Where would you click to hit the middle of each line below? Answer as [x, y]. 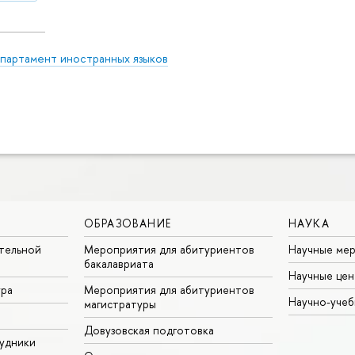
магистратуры [120, 303]
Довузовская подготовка [149, 330]
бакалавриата [119, 263]
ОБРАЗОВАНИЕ [128, 223]
